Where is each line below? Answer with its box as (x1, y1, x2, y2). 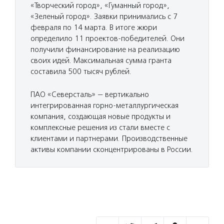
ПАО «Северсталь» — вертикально (30, 90, 149, 99)
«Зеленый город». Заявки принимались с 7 (30, 12, 177, 21)
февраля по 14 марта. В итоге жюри (30, 23, 157, 32)
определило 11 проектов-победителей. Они (30, 34, 184, 43)
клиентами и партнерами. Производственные (30, 134, 187, 143)
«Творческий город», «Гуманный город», (30, 1, 169, 10)
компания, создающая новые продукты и (30, 112, 170, 121)
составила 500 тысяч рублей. (30, 67, 131, 76)
